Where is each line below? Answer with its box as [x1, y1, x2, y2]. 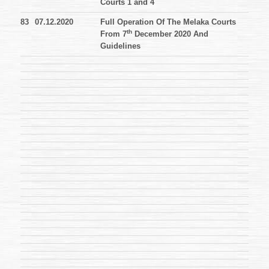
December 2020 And [132, 29, 208, 39]
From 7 [100, 29, 127, 39]
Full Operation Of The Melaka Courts [100, 17, 236, 27]
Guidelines [100, 41, 141, 51]
